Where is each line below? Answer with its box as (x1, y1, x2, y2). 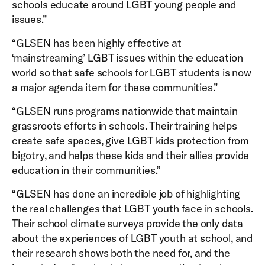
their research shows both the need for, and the (12, 246, 230, 260)
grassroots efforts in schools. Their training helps (12, 119, 237, 132)
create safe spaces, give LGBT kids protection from (12, 134, 250, 147)
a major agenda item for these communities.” (12, 80, 218, 94)
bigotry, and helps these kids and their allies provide (12, 148, 250, 162)
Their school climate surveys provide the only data (12, 216, 244, 230)
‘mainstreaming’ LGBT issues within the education (12, 51, 243, 64)
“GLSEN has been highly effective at (12, 36, 182, 50)
